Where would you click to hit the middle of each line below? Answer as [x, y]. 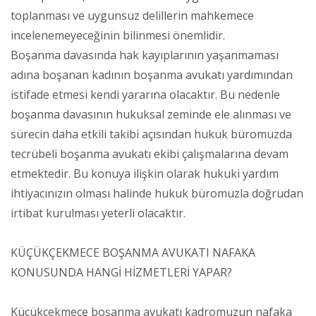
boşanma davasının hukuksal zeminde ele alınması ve [151, 114]
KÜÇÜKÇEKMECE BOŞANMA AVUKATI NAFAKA [133, 252]
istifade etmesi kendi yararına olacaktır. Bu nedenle [145, 94]
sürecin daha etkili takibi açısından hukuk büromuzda [151, 134]
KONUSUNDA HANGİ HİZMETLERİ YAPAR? [121, 272]
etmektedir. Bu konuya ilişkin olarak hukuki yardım [145, 173]
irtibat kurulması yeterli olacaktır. [98, 213]
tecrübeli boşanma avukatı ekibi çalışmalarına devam [150, 153]
